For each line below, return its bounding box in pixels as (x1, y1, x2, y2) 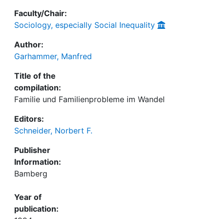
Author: (14, 40, 44, 49)
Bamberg (14, 169, 47, 178)
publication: (14, 204, 59, 214)
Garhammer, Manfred (14, 51, 92, 61)
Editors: (14, 114, 44, 124)
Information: (14, 157, 61, 167)
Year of (14, 192, 42, 202)
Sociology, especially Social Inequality (14, 20, 155, 30)
